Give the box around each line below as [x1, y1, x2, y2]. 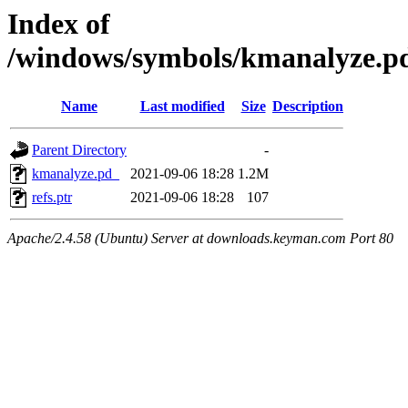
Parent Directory [32, 142, 127, 158]
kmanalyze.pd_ [32, 166, 119, 182]
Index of [7, 7, 110, 40]
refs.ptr [32, 189, 72, 206]
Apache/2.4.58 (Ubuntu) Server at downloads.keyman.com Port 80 [7, 230, 393, 247]
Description [272, 98, 343, 115]
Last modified [139, 98, 225, 115]
